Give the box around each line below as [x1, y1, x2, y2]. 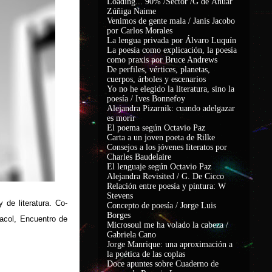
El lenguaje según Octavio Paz [107, 162, 211, 171]
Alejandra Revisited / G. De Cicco [107, 172, 224, 181]
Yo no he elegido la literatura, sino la [107, 84, 234, 93]
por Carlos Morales [107, 26, 172, 35]
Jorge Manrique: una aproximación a [107, 240, 233, 249]
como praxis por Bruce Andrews [107, 55, 217, 64]
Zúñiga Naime [107, 7, 156, 16]
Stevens [107, 191, 133, 200]
